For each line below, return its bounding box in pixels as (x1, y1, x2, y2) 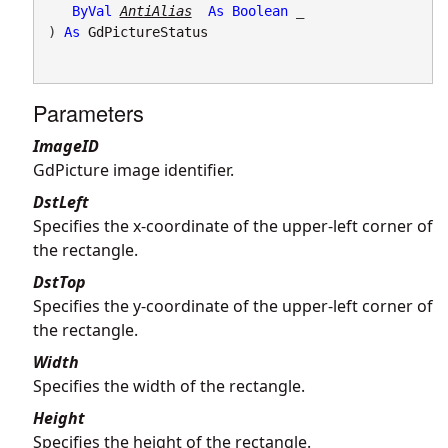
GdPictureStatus (87, 23, 208, 40)
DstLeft (33, 190, 89, 213)
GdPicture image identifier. (33, 158, 234, 181)
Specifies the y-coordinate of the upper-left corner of (33, 294, 433, 317)
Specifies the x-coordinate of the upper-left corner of (33, 214, 433, 237)
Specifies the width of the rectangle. (33, 374, 305, 397)
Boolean (231, 2, 288, 19)
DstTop (33, 270, 86, 293)
